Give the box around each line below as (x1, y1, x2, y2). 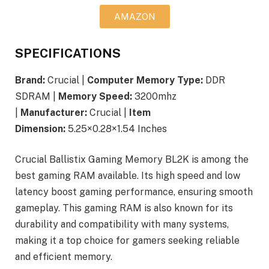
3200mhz (132, 90, 177, 102)
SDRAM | (15, 90, 58, 102)
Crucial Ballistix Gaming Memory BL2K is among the (15, 154, 249, 166)
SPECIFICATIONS (15, 46, 121, 61)
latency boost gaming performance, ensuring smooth (15, 186, 253, 198)
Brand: (15, 74, 45, 86)
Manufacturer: (20, 106, 87, 118)
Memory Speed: (58, 90, 132, 102)
